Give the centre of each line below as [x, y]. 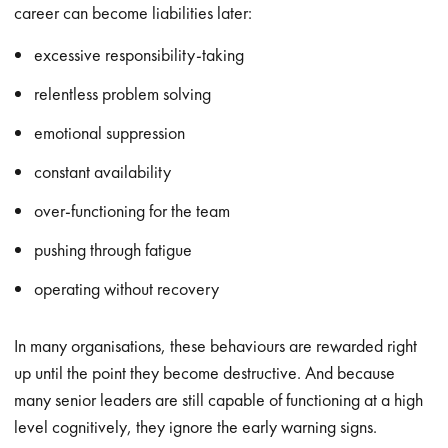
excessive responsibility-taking [139, 54]
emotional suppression [110, 132]
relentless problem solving [123, 93]
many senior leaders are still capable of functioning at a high [219, 399]
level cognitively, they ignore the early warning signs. [196, 426]
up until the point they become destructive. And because [205, 372]
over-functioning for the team [132, 210]
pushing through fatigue [113, 249]
